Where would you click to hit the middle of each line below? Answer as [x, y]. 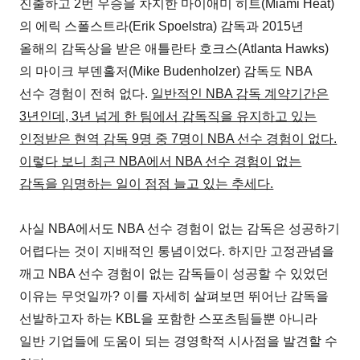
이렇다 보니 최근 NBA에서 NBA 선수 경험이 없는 [161, 161]
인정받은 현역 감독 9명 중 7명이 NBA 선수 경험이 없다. [178, 138]
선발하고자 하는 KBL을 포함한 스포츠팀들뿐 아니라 [169, 318]
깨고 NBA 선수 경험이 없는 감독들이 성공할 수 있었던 [174, 273]
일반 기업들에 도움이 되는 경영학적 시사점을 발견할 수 [179, 341]
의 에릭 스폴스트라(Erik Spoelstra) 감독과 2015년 [162, 26]
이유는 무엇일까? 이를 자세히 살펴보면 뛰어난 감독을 [174, 296]
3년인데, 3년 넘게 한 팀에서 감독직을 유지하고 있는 [168, 116]
